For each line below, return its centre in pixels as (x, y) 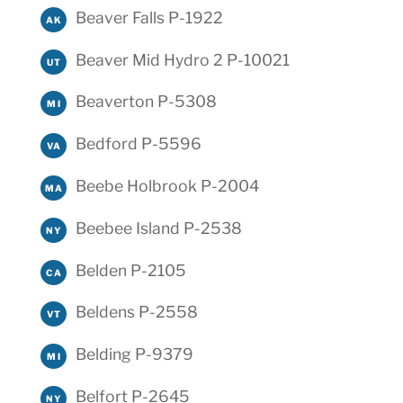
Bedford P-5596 (138, 144)
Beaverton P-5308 (146, 102)
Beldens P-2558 (136, 312)
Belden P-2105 (130, 270)
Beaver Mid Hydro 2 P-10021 (182, 59)
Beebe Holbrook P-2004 (167, 186)
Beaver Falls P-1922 (149, 17)
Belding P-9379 (134, 354)
